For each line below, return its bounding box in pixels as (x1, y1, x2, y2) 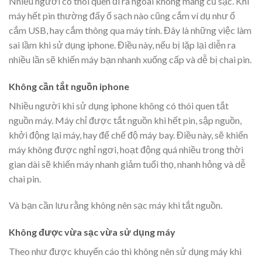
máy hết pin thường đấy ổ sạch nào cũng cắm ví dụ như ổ (9, 9, 235, 21)
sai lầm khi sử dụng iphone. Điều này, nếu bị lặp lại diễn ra (9, 39, 236, 50)
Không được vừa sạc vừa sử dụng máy (9, 226, 175, 238)
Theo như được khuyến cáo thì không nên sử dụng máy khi (9, 246, 242, 257)
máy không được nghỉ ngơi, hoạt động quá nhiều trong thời (9, 143, 243, 155)
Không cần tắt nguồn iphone (9, 80, 129, 92)
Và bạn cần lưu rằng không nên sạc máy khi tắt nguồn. (9, 199, 222, 211)
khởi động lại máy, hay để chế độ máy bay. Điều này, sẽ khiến (9, 129, 248, 140)
